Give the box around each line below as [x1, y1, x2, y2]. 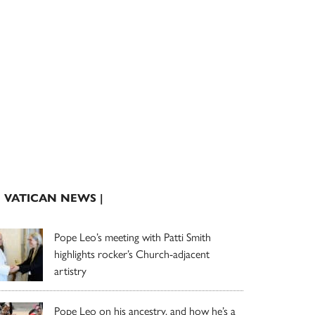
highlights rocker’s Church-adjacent [54, 245, 210, 262]
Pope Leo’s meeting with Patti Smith [54, 228, 211, 245]
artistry [54, 262, 86, 278]
